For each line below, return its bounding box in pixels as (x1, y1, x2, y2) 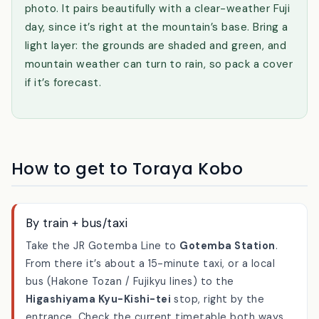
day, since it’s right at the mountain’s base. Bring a (25, 57, 288, 72)
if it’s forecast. (25, 113, 102, 127)
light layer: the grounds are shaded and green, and (25, 75, 287, 90)
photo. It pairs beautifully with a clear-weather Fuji (25, 38, 291, 53)
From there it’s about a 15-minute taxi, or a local (26, 294, 276, 308)
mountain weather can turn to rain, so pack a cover (25, 94, 293, 109)
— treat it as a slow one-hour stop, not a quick (25, 20, 271, 35)
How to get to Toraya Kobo (11, 194, 243, 217)
